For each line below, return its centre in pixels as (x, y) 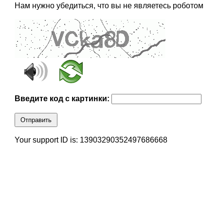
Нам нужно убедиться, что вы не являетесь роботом (109, 6)
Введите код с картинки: (63, 99)
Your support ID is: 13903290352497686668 (91, 140)
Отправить (36, 120)
